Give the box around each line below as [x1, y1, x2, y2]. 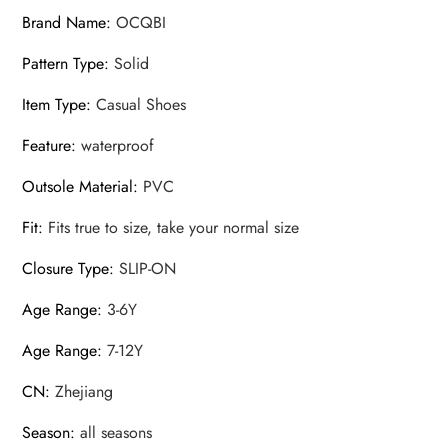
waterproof [81, 134, 155, 158]
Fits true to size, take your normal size [48, 216, 300, 240]
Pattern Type [22, 52, 105, 76]
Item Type [22, 93, 87, 117]
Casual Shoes [96, 93, 187, 117]
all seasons [80, 421, 153, 445]
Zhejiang [55, 380, 114, 404]
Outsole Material [22, 175, 134, 199]
